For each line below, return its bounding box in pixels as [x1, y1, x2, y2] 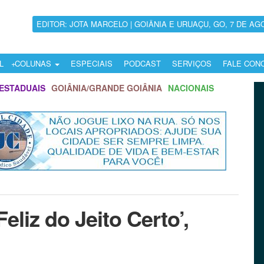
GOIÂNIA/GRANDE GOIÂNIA [51, 82, 162, 94]
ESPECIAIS [71, 58, 113, 70]
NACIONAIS [168, 82, 214, 94]
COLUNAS [15, 58, 54, 70]
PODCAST [124, 58, 161, 70]
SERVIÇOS [172, 58, 212, 70]
